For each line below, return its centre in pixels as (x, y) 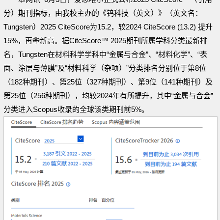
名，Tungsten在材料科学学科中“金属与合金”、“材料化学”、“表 (105, 55)
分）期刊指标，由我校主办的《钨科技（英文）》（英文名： (103, 13)
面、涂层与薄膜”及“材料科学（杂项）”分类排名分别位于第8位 (105, 68)
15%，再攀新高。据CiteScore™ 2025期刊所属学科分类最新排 (105, 41)
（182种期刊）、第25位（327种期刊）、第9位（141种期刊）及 (108, 82)
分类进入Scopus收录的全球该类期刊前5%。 (76, 110)
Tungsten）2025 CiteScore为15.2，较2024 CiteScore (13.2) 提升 (108, 27)
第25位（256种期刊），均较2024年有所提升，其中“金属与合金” (108, 96)
